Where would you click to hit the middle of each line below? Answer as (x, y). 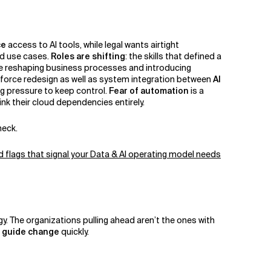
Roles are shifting (88, 56)
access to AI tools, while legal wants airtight (93, 44)
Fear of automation (149, 90)
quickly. (75, 231)
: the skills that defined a (173, 56)
